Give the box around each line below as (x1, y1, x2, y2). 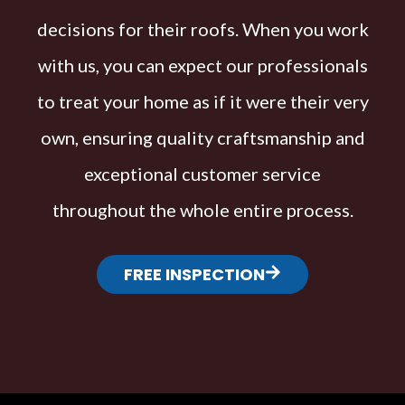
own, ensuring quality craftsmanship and (40, 126, 365, 148)
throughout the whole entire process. (52, 198, 353, 221)
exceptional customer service (84, 162, 321, 184)
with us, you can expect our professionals (37, 53, 368, 76)
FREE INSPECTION (124, 262, 265, 286)
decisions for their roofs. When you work (36, 17, 369, 40)
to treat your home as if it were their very (36, 89, 369, 112)
